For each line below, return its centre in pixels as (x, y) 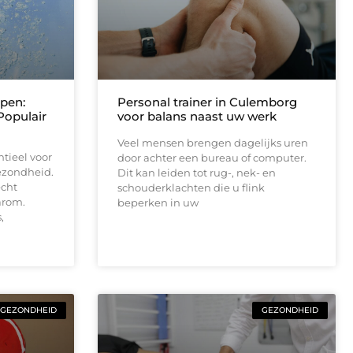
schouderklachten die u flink (191, 188)
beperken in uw (158, 203)
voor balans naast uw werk (197, 117)
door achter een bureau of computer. (212, 158)
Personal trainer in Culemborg (207, 102)
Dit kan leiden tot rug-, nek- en (196, 173)
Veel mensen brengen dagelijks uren (212, 143)
